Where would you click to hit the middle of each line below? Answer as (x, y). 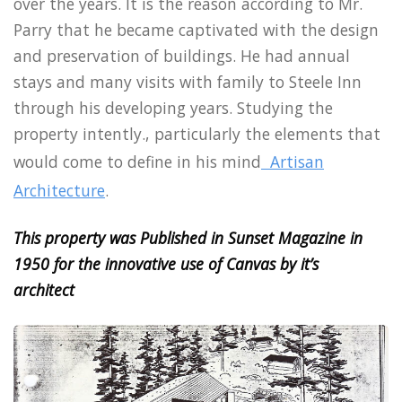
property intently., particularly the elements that (197, 133)
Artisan (293, 161)
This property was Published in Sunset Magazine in (188, 238)
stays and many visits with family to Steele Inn (188, 81)
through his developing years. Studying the (173, 107)
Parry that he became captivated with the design (196, 29)
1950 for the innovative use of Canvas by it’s (166, 264)
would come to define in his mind (137, 161)
